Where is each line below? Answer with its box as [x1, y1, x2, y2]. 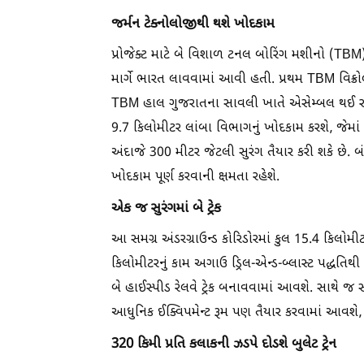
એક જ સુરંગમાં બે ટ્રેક [111, 200, 221, 218]
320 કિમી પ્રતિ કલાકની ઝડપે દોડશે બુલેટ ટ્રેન [111, 336, 336, 353]
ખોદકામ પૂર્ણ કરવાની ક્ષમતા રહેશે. [111, 169, 279, 186]
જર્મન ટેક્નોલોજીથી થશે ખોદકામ [111, 15, 275, 33]
